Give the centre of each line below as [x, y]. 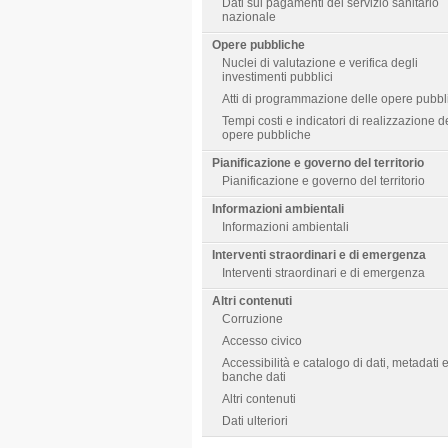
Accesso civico [262, 341]
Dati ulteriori [255, 421]
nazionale [249, 17]
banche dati [254, 377]
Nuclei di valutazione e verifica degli [320, 63]
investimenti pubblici [277, 77]
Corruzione [252, 319]
